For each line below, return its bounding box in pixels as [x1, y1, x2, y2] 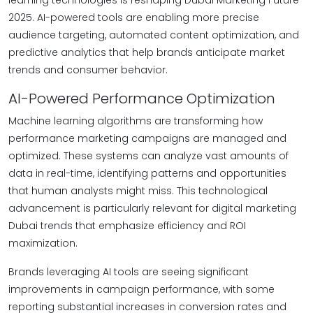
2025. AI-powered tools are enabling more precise [8, 10, 259, 24]
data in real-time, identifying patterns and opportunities [8, 166, 286, 180]
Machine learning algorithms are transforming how [8, 114, 263, 128]
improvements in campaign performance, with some [8, 282, 275, 296]
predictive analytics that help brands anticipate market [8, 45, 285, 59]
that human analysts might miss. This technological [8, 184, 268, 198]
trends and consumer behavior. [8, 63, 168, 77]
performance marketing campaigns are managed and [8, 131, 286, 145]
